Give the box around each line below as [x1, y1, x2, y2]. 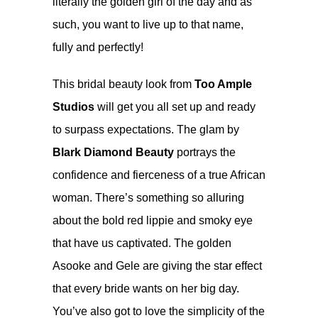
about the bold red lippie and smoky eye [53, 214, 253, 226]
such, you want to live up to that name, [53, 18, 243, 31]
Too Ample [194, 77, 252, 90]
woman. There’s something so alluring [53, 191, 244, 204]
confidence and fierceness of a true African [53, 168, 265, 181]
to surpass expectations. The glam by [53, 123, 239, 136]
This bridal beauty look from [53, 77, 194, 90]
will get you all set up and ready [94, 100, 256, 113]
